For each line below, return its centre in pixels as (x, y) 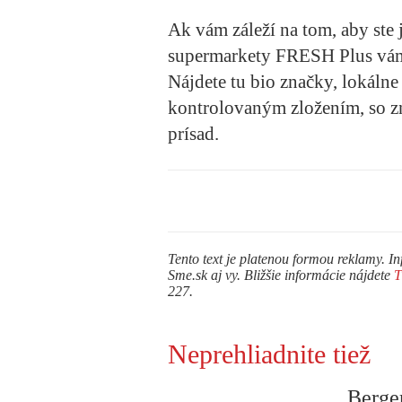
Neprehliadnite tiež (269, 354)
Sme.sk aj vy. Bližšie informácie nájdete (281, 275)
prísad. (193, 133)
